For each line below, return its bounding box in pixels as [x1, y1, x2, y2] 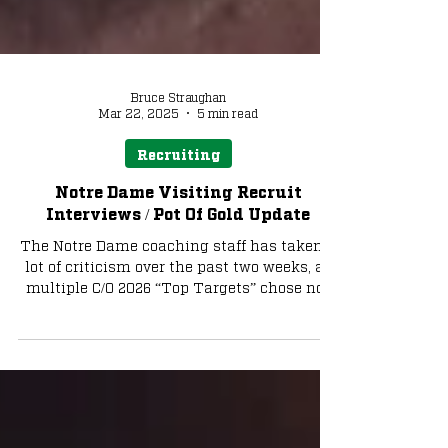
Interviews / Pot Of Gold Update [46, 275, 310, 295]
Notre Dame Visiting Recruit [54, 253, 302, 273]
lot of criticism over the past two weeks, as [24, 329, 332, 346]
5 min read [197, 178, 259, 192]
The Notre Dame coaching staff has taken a [20, 308, 336, 325]
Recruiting [136, 217, 220, 234]
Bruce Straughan [130, 161, 227, 176]
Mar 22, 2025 [98, 178, 180, 192]
